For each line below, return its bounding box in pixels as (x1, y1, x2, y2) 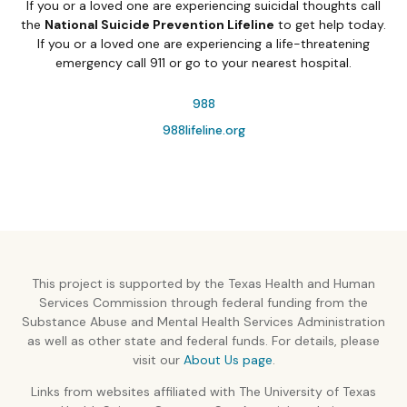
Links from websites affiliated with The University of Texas (31, 383, 376, 400)
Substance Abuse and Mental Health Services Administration (22, 313, 385, 330)
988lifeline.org (162, 122, 245, 138)
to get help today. (274, 16, 386, 33)
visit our (132, 352, 184, 368)
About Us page (183, 352, 273, 368)
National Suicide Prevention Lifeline (45, 16, 274, 33)
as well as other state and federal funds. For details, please (27, 333, 380, 349)
